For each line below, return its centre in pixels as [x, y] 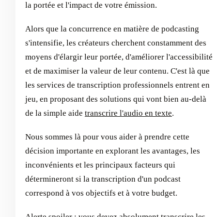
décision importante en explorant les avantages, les [113, 151]
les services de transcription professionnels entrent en [117, 85]
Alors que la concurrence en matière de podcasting [112, 29]
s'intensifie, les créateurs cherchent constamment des [116, 43]
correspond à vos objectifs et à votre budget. [101, 193]
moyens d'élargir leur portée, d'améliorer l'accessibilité [119, 57]
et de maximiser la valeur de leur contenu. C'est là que [117, 71]
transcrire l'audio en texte [128, 113]
